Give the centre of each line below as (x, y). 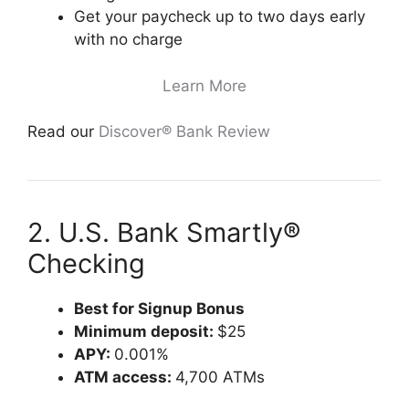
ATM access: (125, 377)
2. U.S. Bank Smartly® (164, 232)
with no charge (128, 39)
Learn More (204, 85)
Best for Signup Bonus (159, 309)
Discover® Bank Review (184, 131)
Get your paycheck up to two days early (220, 16)
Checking (86, 263)
